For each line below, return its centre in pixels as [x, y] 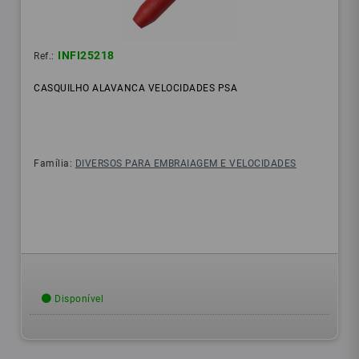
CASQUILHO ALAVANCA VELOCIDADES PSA [136, 89]
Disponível [78, 299]
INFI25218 [86, 56]
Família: [54, 164]
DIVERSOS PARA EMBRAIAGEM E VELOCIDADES [186, 164]
